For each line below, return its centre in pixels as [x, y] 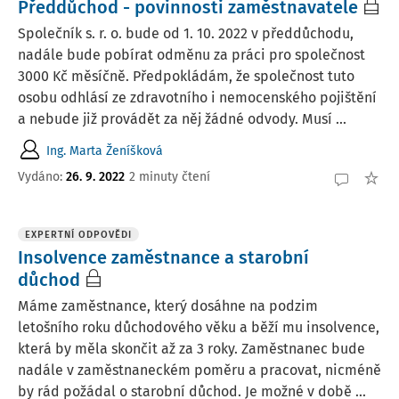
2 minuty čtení [170, 176]
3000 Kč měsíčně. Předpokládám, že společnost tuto [186, 76]
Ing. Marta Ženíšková [105, 151]
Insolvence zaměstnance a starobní [163, 257]
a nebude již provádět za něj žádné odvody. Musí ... [182, 119]
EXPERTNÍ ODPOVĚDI [78, 235]
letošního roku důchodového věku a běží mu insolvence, [199, 327]
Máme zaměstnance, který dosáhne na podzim [168, 306]
